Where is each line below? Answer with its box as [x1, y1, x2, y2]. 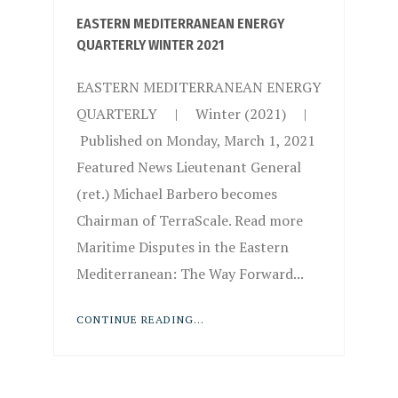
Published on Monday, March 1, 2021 [76, 130, 315, 150]
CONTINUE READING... [76, 312, 204, 326]
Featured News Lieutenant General [76, 156, 301, 177]
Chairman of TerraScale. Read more [76, 210, 303, 230]
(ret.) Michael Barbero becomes [76, 183, 277, 203]
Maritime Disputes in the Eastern [76, 236, 289, 257]
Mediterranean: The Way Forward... [76, 263, 304, 283]
